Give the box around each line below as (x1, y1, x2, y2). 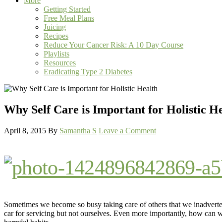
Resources (44, 58, 76, 67)
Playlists (44, 50, 69, 58)
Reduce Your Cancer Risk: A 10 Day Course (44, 41, 183, 49)
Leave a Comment (99, 126, 156, 135)
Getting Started (44, 5, 91, 13)
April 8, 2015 (4, 126, 46, 135)
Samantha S (59, 126, 97, 135)
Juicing (44, 23, 66, 31)
